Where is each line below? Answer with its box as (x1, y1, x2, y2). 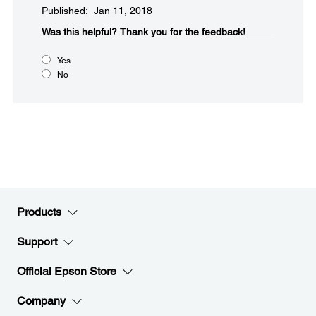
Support (17, 235, 57, 248)
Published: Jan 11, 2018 (42, 5, 152, 16)
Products (17, 205, 61, 219)
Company (17, 294, 66, 308)
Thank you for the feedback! (120, 26, 245, 37)
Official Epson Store (17, 265, 116, 278)
